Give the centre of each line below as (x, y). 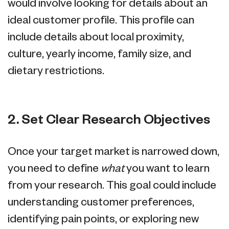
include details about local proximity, (96, 38)
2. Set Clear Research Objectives (109, 120)
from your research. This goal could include (112, 186)
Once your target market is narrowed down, (113, 152)
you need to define (54, 169)
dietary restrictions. (56, 72)
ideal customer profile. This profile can (101, 21)
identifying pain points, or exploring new (103, 219)
